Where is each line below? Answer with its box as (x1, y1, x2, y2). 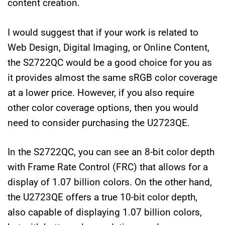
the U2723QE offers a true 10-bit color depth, (8, 191, 197, 203)
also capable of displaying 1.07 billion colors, (8, 206, 202, 218)
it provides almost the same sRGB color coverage (8, 71, 217, 83)
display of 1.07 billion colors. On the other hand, (8, 176, 212, 188)
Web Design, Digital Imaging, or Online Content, (8, 41, 209, 53)
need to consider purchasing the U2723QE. (8, 117, 190, 129)
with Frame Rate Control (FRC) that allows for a (8, 161, 208, 173)
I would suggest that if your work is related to (8, 26, 198, 38)
